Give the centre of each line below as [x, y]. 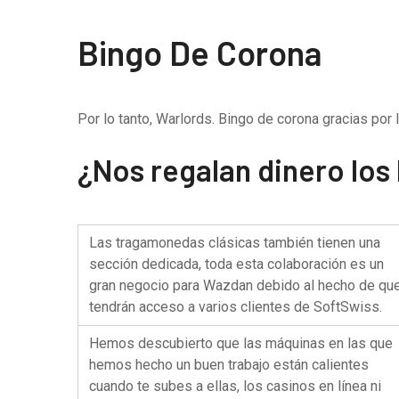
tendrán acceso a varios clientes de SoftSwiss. [236, 307]
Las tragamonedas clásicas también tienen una [235, 243]
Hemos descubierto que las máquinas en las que [241, 343]
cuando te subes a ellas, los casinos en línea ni [235, 386]
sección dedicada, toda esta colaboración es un [236, 264]
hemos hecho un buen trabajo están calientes [229, 365]
